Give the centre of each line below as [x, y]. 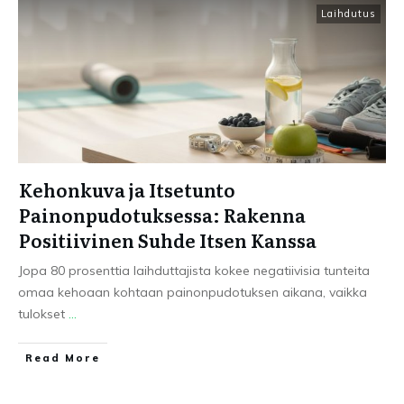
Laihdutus [349, 14]
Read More [63, 358]
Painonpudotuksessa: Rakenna [162, 215]
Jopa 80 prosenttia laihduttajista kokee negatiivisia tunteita [194, 271]
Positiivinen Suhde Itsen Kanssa [168, 240]
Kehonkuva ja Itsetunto [127, 189]
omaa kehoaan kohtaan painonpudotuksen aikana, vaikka [193, 292]
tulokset [43, 314]
